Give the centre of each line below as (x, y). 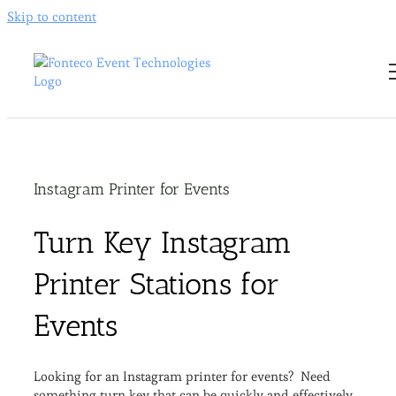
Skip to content (52, 16)
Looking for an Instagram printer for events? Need (182, 376)
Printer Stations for (156, 284)
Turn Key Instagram (163, 242)
